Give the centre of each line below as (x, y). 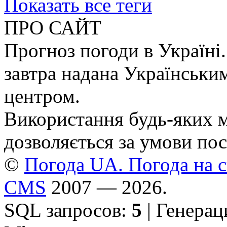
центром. (42, 96)
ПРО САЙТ (53, 27)
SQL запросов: (68, 210)
